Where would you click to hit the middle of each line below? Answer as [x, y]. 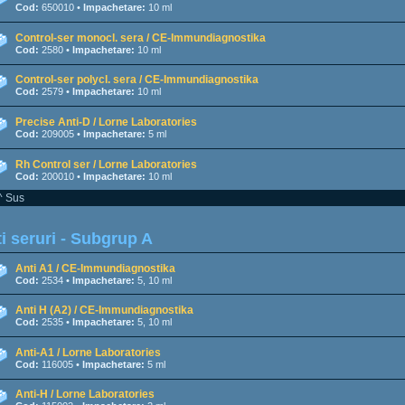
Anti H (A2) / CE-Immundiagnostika [104, 311]
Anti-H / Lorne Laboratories [85, 395]
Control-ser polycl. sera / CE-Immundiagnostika [137, 80]
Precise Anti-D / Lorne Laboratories [106, 122]
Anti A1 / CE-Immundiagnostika [95, 268]
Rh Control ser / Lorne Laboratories [106, 164]
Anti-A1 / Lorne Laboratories [88, 352]
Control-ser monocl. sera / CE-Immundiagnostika [141, 38]
